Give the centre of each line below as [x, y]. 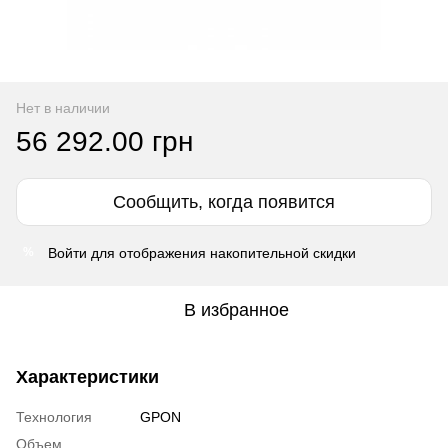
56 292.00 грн [104, 141]
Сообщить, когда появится [224, 201]
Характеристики [87, 376]
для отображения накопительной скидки [221, 252]
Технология [54, 416]
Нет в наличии [63, 107]
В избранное [236, 309]
